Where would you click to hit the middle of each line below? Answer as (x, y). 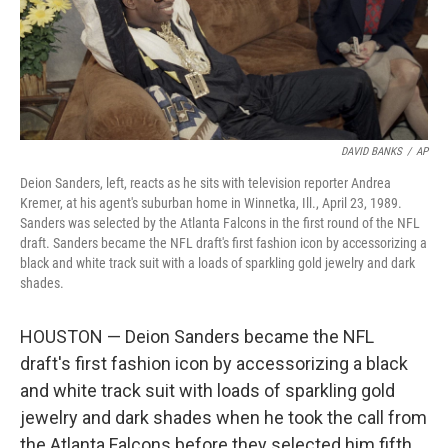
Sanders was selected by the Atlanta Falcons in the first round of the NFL (220, 223)
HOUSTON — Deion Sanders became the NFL (197, 336)
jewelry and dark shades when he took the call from (223, 417)
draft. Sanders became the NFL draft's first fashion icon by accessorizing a (223, 243)
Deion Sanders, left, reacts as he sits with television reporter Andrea (205, 183)
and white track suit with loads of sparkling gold (207, 390)
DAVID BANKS (371, 151)
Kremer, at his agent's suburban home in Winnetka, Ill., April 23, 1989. (211, 203)
